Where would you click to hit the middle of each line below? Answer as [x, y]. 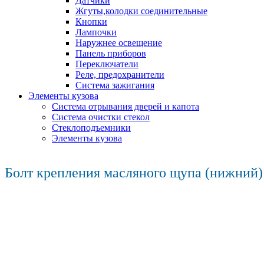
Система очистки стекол [101, 117]
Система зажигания [115, 85]
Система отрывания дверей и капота [126, 106]
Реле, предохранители [120, 75]
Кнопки [91, 22]
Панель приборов [111, 53]
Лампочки [96, 32]
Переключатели [107, 64]
